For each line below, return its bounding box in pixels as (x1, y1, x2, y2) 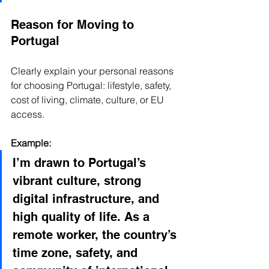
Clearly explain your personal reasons (11, 64, 176, 77)
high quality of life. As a (13, 209, 153, 224)
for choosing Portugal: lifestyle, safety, (11, 79, 174, 91)
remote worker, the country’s (13, 227, 180, 242)
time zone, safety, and (13, 245, 141, 260)
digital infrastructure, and (13, 191, 163, 206)
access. (11, 107, 44, 120)
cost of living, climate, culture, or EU (11, 93, 166, 106)
